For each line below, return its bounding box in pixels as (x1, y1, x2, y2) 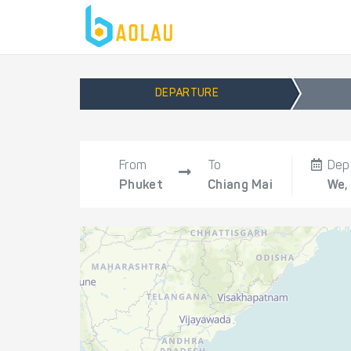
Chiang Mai (208, 179, 273, 192)
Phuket (119, 179, 163, 192)
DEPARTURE (155, 89, 219, 100)
